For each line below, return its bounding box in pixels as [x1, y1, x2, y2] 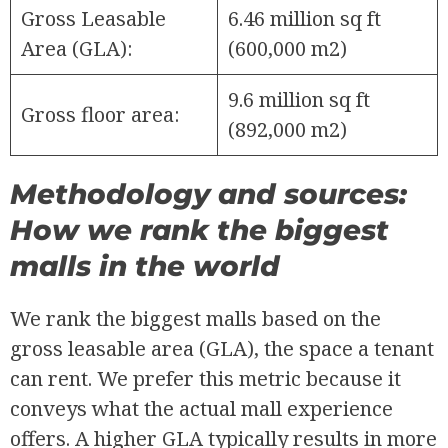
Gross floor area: [21, 101, 180, 129]
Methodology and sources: [10, 177, 407, 212]
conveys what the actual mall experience [10, 395, 393, 423]
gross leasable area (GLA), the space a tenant [10, 335, 434, 363]
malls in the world [10, 249, 280, 284]
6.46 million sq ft [228, 5, 381, 33]
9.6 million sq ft [228, 86, 370, 114]
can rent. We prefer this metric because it [10, 365, 401, 393]
